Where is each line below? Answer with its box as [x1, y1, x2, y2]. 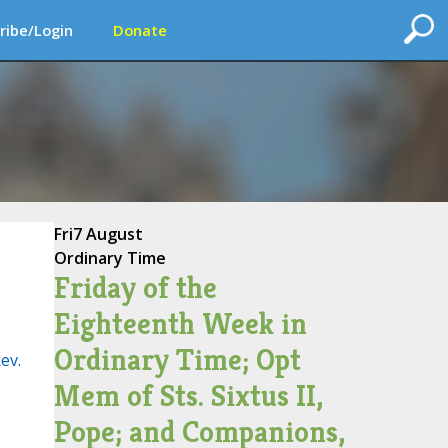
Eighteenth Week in [53, 305, 307, 343]
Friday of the [53, 269, 217, 307]
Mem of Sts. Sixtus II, [53, 377, 323, 415]
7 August [72, 223, 143, 245]
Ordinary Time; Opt [53, 341, 301, 379]
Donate [113, 20, 167, 40]
